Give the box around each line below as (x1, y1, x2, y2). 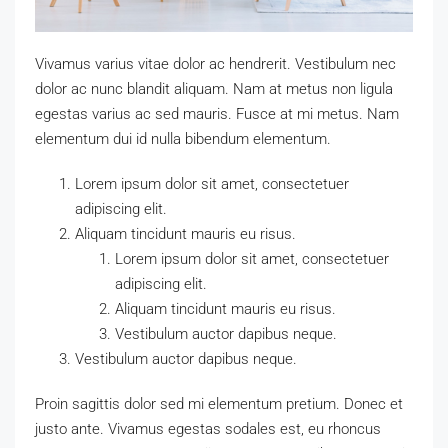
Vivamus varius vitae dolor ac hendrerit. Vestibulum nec (35, 54, 396, 73)
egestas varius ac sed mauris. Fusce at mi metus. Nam (35, 104, 399, 123)
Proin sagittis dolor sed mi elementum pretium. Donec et (35, 394, 403, 413)
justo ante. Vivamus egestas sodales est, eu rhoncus (35, 419, 381, 438)
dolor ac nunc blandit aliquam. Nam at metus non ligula (35, 79, 393, 98)
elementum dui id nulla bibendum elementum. (35, 129, 331, 148)
